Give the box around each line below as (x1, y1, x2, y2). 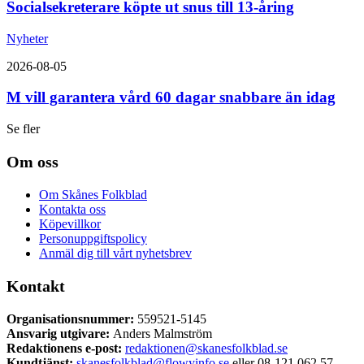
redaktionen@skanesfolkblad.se (125, 341, 288, 355)
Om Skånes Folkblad (39, 188, 147, 201)
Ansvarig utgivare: (6, 327, 113, 340)
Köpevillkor (39, 217, 101, 231)
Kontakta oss (39, 202, 106, 216)
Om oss (6, 153, 58, 171)
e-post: (85, 341, 125, 355)
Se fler (6, 122, 40, 136)
